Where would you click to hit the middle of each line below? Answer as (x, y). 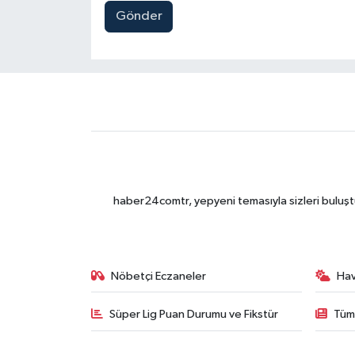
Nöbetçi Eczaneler (159, 276)
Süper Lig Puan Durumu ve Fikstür (194, 315)
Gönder (139, 17)
